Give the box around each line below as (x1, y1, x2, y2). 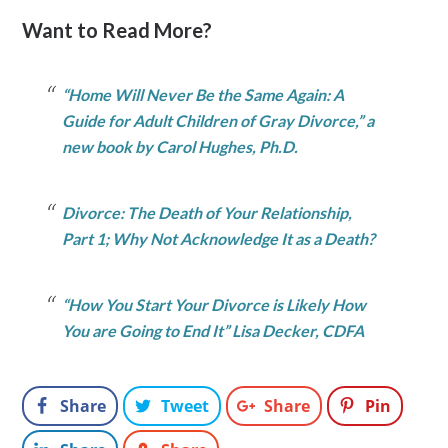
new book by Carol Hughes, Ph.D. (62, 137, 299, 157)
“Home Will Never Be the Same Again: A (62, 85, 345, 105)
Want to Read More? (22, 18, 213, 43)
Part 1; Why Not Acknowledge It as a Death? (62, 229, 376, 249)
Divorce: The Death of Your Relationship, (62, 203, 353, 223)
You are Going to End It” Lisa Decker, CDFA (62, 321, 365, 341)
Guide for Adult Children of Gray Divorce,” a (62, 111, 375, 131)
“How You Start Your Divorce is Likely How (62, 295, 367, 315)
